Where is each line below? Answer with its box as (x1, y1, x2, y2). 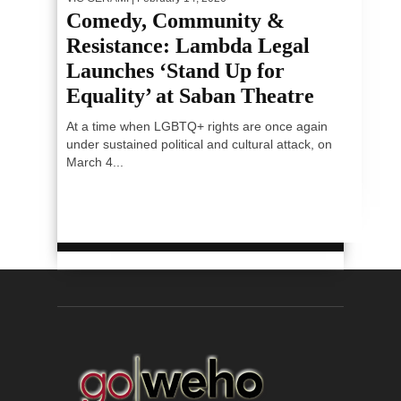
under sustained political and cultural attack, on (66, 136, 332, 151)
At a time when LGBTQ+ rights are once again (66, 118, 328, 133)
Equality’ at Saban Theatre (66, 83, 314, 107)
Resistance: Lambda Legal (66, 33, 310, 57)
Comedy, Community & (66, 8, 285, 32)
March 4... (66, 154, 124, 169)
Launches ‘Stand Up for (66, 58, 285, 82)
